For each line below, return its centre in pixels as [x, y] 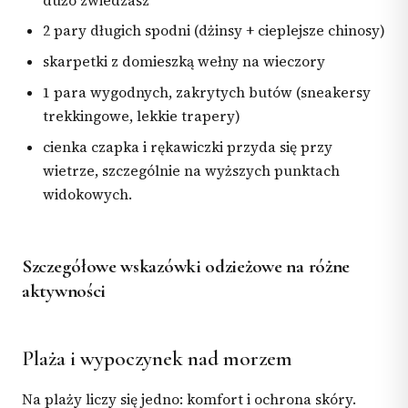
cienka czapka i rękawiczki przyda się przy [188, 147]
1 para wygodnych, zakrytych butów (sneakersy [207, 92]
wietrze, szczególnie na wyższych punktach [192, 170]
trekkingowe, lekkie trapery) [142, 116]
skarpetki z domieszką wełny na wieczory [184, 62]
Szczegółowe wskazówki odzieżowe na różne [186, 266]
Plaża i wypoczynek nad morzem [157, 359]
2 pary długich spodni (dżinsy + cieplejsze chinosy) [214, 31]
